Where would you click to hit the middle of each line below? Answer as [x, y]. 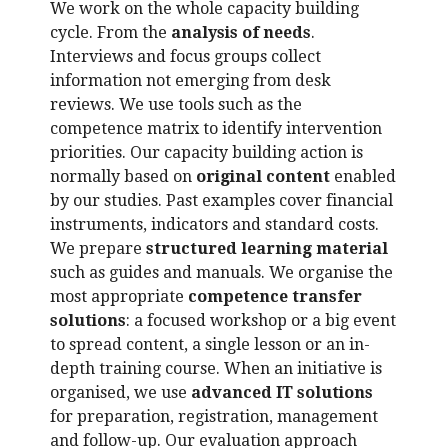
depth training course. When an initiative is [216, 368]
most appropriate [119, 296]
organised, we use [120, 392]
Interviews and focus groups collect [185, 56]
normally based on [123, 176]
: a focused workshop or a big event [261, 320]
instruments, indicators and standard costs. [214, 224]
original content [263, 176]
